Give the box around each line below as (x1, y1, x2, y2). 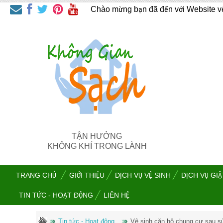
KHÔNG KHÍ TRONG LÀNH (47, 142, 147, 150)
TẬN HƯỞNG (72, 132, 122, 140)
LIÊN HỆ (104, 192, 129, 199)
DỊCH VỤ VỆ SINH (115, 172, 171, 179)
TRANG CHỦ (16, 172, 56, 179)
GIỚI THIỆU (69, 172, 105, 179)
